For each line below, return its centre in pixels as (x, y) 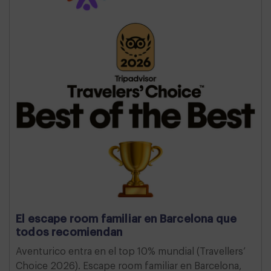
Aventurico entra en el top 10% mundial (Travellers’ (131, 252)
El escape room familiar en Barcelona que (126, 219)
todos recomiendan (69, 232)
